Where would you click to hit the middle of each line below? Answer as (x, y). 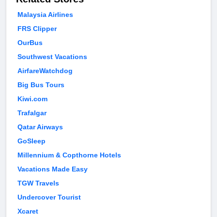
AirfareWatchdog (45, 71)
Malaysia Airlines (45, 15)
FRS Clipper (37, 29)
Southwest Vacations (52, 57)
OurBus (30, 43)
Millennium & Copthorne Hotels (69, 155)
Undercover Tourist (49, 197)
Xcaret (28, 211)
